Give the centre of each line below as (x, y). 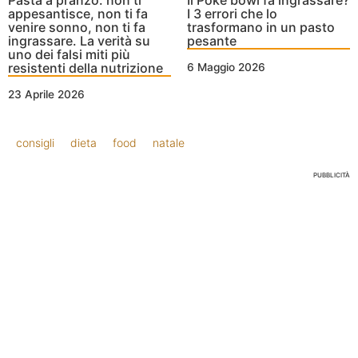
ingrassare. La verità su (79, 41)
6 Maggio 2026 (226, 68)
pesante (212, 41)
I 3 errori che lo (232, 14)
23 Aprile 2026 (46, 95)
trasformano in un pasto (261, 28)
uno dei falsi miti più (69, 55)
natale (169, 143)
